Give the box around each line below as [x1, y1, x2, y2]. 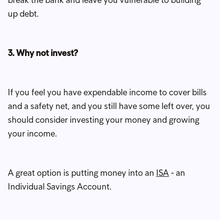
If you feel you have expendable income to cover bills [8, 86, 207, 98]
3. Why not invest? [8, 47, 78, 58]
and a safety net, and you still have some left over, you [8, 100, 210, 111]
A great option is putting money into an [8, 167, 156, 178]
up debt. [8, 8, 39, 19]
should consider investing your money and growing [8, 114, 199, 125]
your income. [8, 128, 57, 139]
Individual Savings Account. [8, 181, 111, 192]
